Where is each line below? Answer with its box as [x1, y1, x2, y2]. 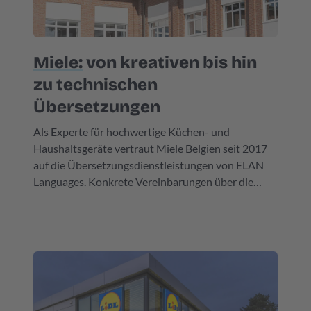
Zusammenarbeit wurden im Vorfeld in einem [33, 192, 248, 205]
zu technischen [33, 75, 158, 94]
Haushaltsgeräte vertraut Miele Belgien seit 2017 [33, 142, 267, 155]
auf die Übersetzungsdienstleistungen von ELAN [33, 158, 264, 171]
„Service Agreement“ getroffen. [33, 208, 180, 221]
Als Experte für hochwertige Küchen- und [33, 125, 230, 138]
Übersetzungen [33, 97, 160, 117]
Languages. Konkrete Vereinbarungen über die [33, 175, 253, 188]
